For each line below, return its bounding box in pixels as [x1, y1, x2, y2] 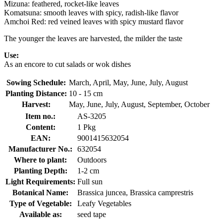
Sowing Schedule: [6, 78, 66, 87]
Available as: [19, 210, 62, 219]
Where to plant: [14, 155, 67, 164]
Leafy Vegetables [77, 199, 131, 208]
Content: [25, 122, 55, 131]
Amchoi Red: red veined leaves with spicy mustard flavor [4, 17, 183, 26]
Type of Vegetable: [9, 199, 72, 208]
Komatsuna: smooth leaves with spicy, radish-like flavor [4, 8, 178, 17]
